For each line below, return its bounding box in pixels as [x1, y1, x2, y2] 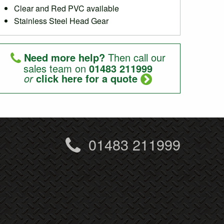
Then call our [105, 50, 165, 64]
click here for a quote [36, 71, 137, 85]
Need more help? [24, 50, 105, 64]
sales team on [23, 61, 89, 75]
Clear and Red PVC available [14, 2, 119, 14]
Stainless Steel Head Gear [14, 15, 108, 26]
